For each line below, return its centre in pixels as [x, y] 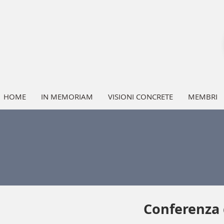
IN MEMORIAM [67, 96]
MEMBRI [202, 96]
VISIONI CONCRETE [140, 96]
